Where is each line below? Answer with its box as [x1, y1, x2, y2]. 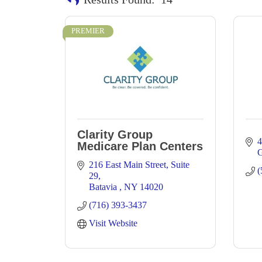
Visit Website [89, 218, 137, 228]
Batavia [89, 182, 119, 192]
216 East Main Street [89, 160, 166, 170]
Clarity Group [77, 128, 153, 141]
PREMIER [71, 27, 105, 35]
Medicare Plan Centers [77, 140, 203, 153]
